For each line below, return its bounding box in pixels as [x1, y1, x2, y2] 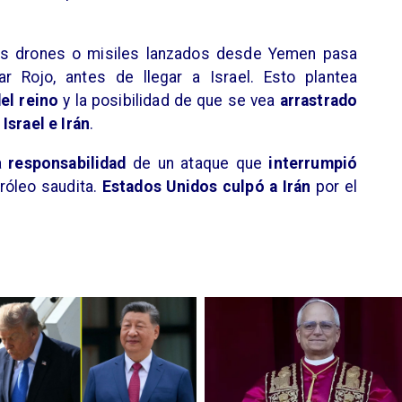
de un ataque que [126, 153, 269, 172]
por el [310, 177, 358, 196]
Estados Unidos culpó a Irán [101, 177, 311, 196]
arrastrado [275, 92, 358, 110]
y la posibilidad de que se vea [63, 92, 275, 110]
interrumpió [268, 153, 358, 172]
